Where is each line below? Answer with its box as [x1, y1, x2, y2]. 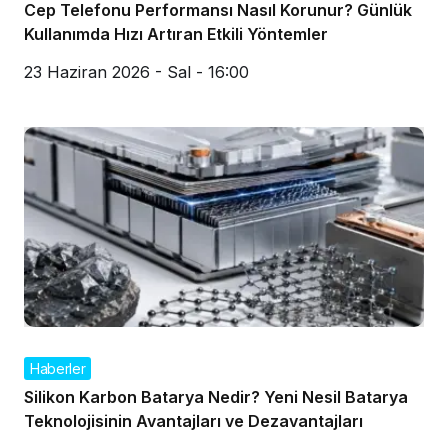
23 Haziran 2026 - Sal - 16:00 [24, 61, 249, 82]
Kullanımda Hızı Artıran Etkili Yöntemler [24, 23, 328, 44]
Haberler [30, 359, 86, 377]
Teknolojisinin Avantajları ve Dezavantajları [24, 410, 363, 431]
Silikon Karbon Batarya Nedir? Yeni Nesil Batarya [24, 386, 408, 407]
